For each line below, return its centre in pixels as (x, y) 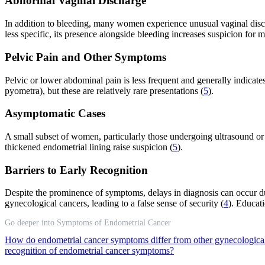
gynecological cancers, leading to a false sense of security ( (114, 203)
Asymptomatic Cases (55, 114)
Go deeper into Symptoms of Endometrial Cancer (88, 223)
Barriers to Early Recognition (76, 170)
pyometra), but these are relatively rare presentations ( (104, 91)
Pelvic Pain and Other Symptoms (85, 57)
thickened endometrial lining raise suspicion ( (89, 147)
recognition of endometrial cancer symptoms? (89, 251)
